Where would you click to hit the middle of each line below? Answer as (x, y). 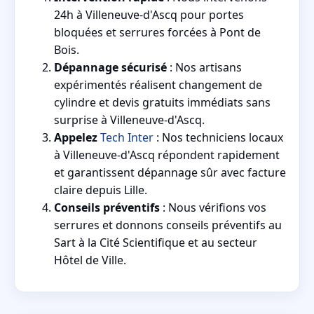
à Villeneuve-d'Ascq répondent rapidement (167, 155)
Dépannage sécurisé (110, 68)
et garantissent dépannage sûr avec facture (170, 173)
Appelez (76, 138)
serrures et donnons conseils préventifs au (168, 225)
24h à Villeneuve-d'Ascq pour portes (149, 15)
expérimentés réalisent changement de (158, 85)
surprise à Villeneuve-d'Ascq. (129, 120)
